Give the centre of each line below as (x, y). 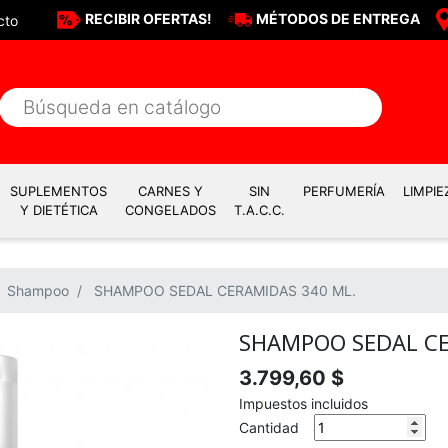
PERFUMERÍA (344, 190)
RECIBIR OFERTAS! (148, 18)
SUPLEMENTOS (58, 190)
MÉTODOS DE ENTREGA (338, 18)
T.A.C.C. (259, 209)
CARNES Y (170, 190)
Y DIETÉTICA (58, 209)
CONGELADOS (170, 209)
